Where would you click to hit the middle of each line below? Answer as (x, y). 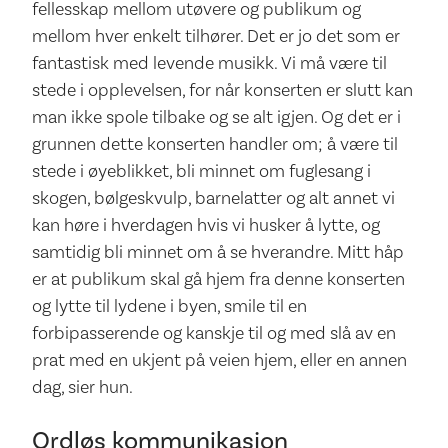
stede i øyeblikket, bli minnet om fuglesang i (201, 170)
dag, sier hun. (82, 386)
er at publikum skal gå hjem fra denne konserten (218, 278)
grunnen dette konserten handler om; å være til (215, 143)
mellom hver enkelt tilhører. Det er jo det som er (216, 35)
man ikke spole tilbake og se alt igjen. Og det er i (216, 116)
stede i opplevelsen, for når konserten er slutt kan (222, 89)
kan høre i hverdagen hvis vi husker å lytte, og (206, 224)
